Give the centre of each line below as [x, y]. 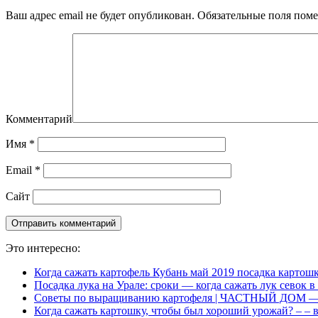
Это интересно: [43, 248]
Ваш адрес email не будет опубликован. [100, 15]
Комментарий [39, 119]
